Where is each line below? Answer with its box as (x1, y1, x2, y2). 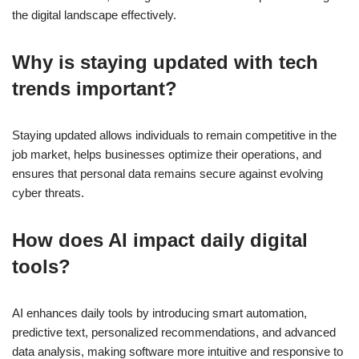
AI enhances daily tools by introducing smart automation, (12, 306, 307, 321)
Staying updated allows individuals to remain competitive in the (12, 128, 337, 143)
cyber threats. (12, 186, 84, 200)
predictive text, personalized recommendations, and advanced (12, 325, 336, 340)
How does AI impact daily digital (12, 229, 308, 252)
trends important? (12, 78, 177, 100)
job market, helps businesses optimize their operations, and (12, 147, 321, 162)
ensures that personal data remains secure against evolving (12, 167, 323, 181)
